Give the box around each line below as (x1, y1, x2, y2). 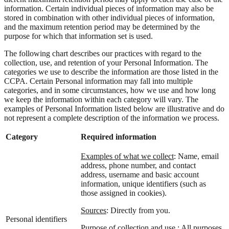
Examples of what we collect (81, 151, 174, 161)
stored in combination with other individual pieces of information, (4, 13, 215, 22)
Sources (81, 205, 106, 215)
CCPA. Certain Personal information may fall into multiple (4, 76, 193, 85)
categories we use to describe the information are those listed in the (4, 67, 218, 76)
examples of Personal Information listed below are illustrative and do (4, 104, 224, 113)
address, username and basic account (81, 170, 199, 179)
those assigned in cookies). (81, 188, 167, 197)
